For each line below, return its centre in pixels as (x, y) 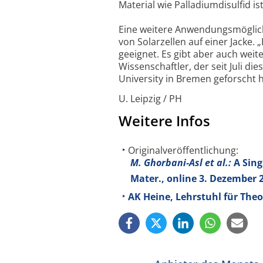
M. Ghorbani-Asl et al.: (181, 163)
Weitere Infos (164, 121)
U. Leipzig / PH (150, 98)
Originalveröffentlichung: (183, 151)
